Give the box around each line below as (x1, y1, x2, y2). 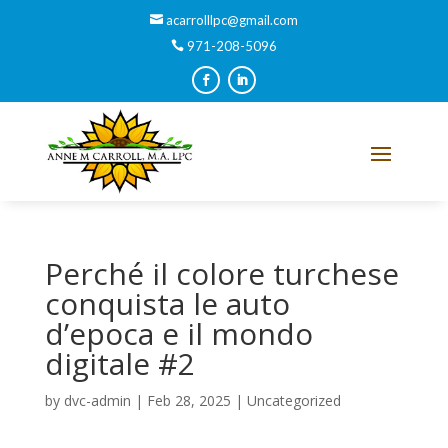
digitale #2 (44, 343, 195, 385)
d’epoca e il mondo (44, 313, 313, 355)
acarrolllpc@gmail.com (166, 11, 299, 28)
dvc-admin (63, 391, 131, 411)
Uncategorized (246, 391, 341, 411)
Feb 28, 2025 (146, 391, 231, 411)
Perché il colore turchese (44, 253, 399, 295)
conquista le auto (44, 283, 290, 325)
